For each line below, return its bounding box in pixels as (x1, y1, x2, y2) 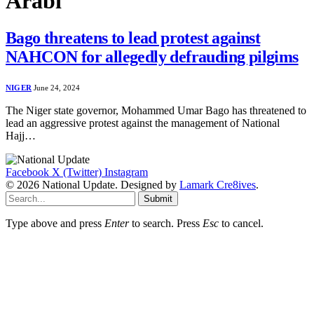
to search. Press (129, 217, 203, 230)
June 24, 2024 (34, 83, 81, 93)
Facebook (6, 166, 49, 179)
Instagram (104, 166, 148, 179)
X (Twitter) (52, 166, 102, 179)
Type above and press (6, 217, 104, 230)
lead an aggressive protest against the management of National (6, 117, 280, 130)
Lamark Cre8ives (179, 179, 256, 191)
